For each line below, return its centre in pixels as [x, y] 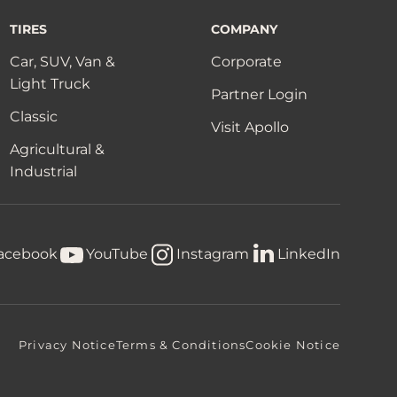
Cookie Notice [293, 345]
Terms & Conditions [181, 345]
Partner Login [260, 95]
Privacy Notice [67, 345]
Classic [34, 117]
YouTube [117, 254]
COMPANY [245, 30]
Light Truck [51, 84]
